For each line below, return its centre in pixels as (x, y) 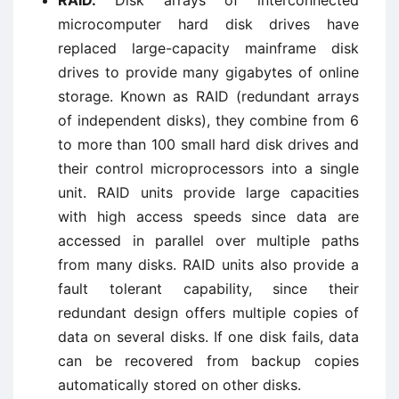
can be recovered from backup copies (208, 361)
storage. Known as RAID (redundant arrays (208, 96)
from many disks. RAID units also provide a (208, 265)
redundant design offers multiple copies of (208, 313)
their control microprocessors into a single (208, 168)
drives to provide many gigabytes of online (208, 72)
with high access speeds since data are (208, 216)
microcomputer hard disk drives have (208, 24)
